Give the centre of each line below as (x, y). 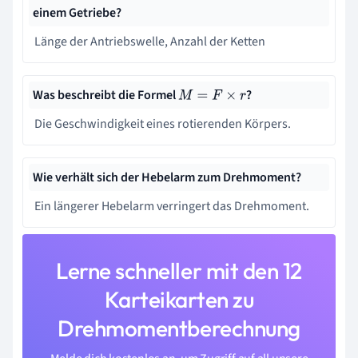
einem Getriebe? (77, 13)
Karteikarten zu (179, 300)
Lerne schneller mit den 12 (179, 271)
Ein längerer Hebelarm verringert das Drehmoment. (172, 207)
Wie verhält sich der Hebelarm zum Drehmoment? (167, 178)
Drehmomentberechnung (179, 328)
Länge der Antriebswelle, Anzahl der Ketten (150, 42)
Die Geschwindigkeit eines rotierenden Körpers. (163, 124)
